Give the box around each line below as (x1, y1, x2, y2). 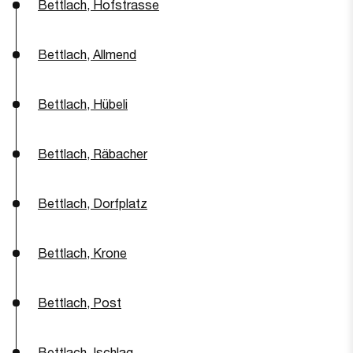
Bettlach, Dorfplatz (38, 195, 147, 210)
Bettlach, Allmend (38, 46, 136, 61)
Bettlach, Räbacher (38, 146, 147, 161)
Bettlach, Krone (38, 245, 127, 260)
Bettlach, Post (38, 295, 121, 310)
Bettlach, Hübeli (38, 96, 128, 111)
